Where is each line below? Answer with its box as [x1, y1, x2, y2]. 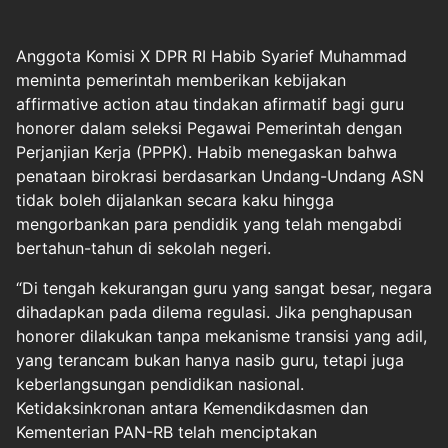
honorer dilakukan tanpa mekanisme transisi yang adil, [16, 326, 427, 346]
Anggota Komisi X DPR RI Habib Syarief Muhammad [16, 46, 407, 66]
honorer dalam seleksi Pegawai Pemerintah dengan [16, 118, 402, 138]
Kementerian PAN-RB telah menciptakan [16, 422, 317, 442]
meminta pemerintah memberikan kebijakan [16, 70, 346, 90]
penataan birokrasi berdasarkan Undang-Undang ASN [16, 166, 424, 186]
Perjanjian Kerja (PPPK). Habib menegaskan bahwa [16, 142, 397, 162]
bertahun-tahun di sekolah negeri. [16, 238, 271, 258]
